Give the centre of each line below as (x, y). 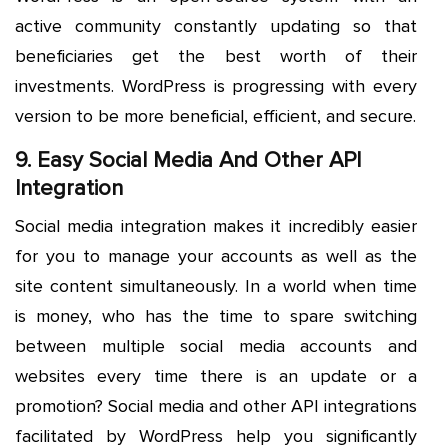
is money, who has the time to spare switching (216, 315)
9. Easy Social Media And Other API (188, 160)
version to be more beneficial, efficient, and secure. (215, 115)
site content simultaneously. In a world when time (216, 285)
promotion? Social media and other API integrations (216, 405)
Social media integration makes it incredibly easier (216, 225)
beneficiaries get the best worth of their (216, 55)
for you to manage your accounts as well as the (216, 255)
